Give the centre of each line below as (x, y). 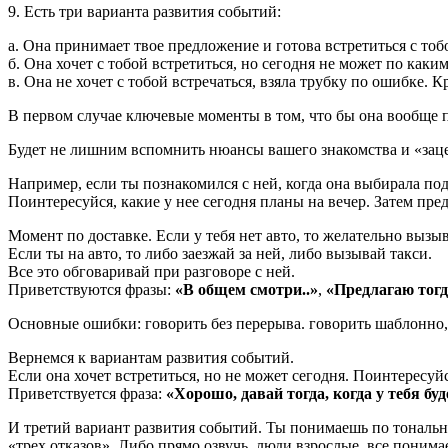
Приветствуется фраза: (85, 393)
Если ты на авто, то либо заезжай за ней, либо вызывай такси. (220, 253)
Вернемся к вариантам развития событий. (151, 357)
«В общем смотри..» (246, 289)
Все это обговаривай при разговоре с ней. (151, 271)
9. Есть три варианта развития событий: (144, 11)
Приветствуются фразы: (91, 289)
